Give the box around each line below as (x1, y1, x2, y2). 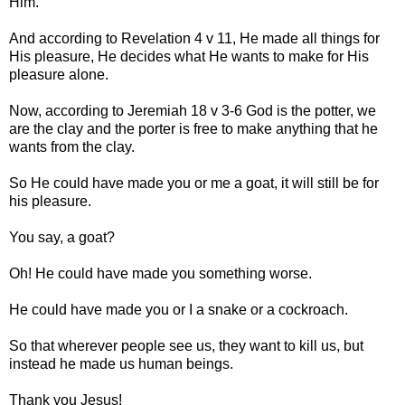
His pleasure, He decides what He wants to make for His (9, 48, 369, 64)
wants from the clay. (9, 138, 135, 155)
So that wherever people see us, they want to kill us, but (9, 337, 363, 353)
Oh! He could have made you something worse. (9, 265, 312, 281)
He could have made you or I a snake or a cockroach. (9, 301, 348, 317)
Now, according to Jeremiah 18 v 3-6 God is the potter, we (9, 102, 376, 118)
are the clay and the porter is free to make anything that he (9, 120, 378, 137)
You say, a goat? (9, 229, 115, 245)
